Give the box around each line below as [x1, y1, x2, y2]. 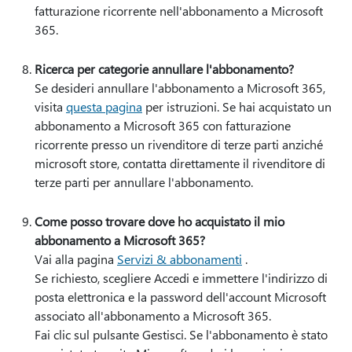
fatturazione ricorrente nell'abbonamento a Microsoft [35, 2, 323, 19]
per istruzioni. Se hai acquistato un [142, 98, 332, 115]
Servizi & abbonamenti [117, 251, 242, 267]
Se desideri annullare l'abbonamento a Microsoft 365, [35, 79, 325, 96]
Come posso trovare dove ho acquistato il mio [35, 213, 284, 229]
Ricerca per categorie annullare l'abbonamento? [35, 60, 294, 77]
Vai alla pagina [35, 251, 117, 267]
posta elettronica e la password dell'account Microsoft [35, 288, 326, 305]
